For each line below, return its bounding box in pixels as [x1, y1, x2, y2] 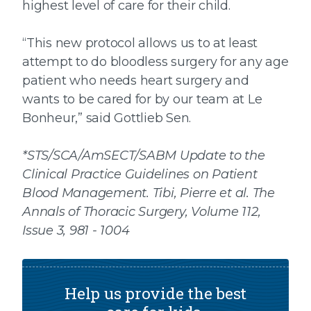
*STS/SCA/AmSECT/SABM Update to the [22, 148, 265, 164]
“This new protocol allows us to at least [22, 35, 258, 51]
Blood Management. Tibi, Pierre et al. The [22, 185, 275, 201]
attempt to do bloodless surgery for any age [22, 54, 289, 70]
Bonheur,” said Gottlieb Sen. [22, 110, 191, 126]
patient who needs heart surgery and [22, 73, 249, 89]
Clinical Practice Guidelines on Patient [22, 167, 258, 183]
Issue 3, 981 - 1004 [22, 223, 130, 239]
